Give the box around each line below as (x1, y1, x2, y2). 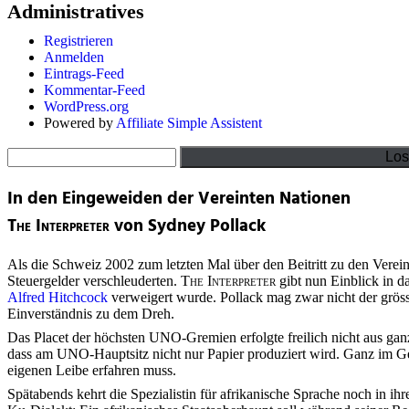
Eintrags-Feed (44, 66, 124, 81)
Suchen (6, 145, 49, 161)
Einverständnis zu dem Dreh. (7, 306, 174, 322)
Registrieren (44, 33, 113, 48)
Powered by (44, 115, 116, 131)
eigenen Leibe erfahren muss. (7, 362, 176, 379)
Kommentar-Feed (44, 82, 145, 98)
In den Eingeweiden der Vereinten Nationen (7, 184, 351, 213)
